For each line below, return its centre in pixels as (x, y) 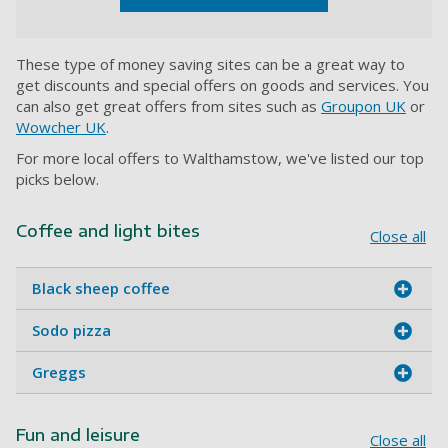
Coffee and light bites (108, 231)
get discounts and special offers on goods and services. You (222, 85)
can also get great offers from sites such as (168, 106)
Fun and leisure (78, 435)
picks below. (57, 179)
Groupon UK (363, 106)
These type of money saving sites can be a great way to (210, 64)
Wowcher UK (61, 127)
